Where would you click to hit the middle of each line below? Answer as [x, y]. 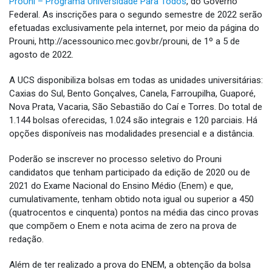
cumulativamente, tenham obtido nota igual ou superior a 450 [131, 199]
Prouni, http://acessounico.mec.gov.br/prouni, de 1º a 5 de [124, 42]
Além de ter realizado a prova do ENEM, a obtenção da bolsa [130, 265]
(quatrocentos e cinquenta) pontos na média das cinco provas [134, 213]
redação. [26, 240]
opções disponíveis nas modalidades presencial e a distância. [133, 134]
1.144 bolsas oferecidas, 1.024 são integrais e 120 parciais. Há [133, 121]
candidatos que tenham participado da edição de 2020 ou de [130, 173]
